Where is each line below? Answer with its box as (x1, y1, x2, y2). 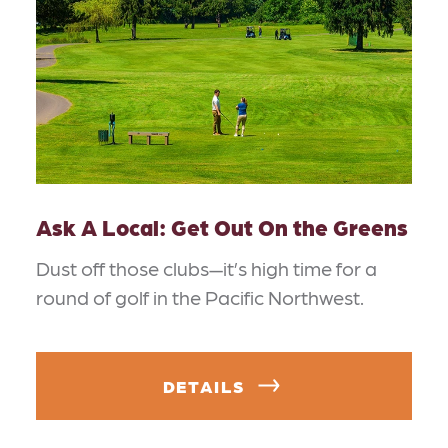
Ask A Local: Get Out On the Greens (36, 212, 408, 240)
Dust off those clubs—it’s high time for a (36, 255, 377, 280)
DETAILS (162, 375, 246, 396)
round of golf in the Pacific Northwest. (36, 284, 364, 309)
